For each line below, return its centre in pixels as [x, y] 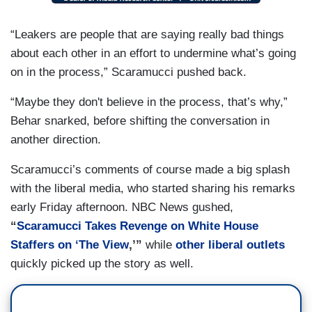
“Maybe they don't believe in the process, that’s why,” [149, 102]
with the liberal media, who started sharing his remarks [153, 189]
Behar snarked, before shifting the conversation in [140, 121]
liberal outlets [247, 245]
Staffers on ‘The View [70, 245]
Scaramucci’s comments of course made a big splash [150, 170]
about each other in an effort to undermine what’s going [153, 54]
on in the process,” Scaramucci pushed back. [128, 72]
